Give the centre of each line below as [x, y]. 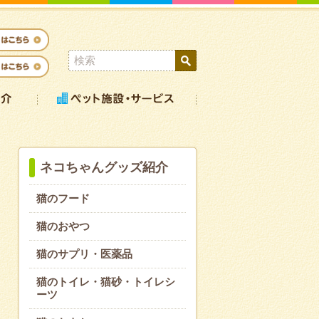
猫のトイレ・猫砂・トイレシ [106, 282]
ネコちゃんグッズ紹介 [104, 167]
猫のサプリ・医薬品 [84, 254]
